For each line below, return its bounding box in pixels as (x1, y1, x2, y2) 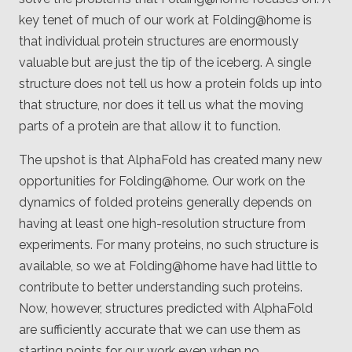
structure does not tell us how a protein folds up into (19, 76, 322, 92)
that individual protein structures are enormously (19, 34, 299, 49)
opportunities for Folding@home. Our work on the (19, 174, 305, 189)
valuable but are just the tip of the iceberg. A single (19, 55, 311, 71)
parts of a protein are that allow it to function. (19, 119, 280, 134)
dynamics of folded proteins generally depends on (19, 195, 312, 211)
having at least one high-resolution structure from (19, 216, 306, 232)
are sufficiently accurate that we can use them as (19, 322, 301, 338)
